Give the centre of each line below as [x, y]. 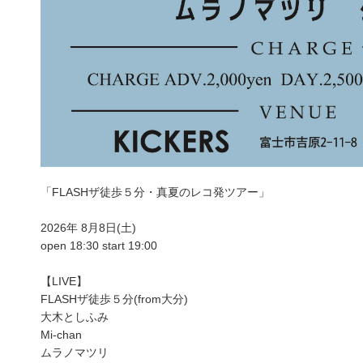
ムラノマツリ [75, 353]
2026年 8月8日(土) [88, 228]
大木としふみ [75, 317]
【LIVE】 [64, 282]
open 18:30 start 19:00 [99, 246]
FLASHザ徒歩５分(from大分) [114, 299]
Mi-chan [61, 335]
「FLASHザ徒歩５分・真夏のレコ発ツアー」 [155, 192]
